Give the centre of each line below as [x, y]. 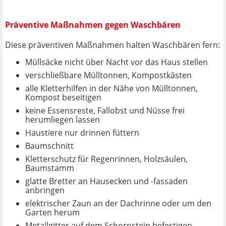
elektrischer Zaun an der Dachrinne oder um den [118, 203]
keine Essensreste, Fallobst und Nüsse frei [105, 110]
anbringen [45, 190]
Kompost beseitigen [63, 97]
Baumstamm [50, 168]
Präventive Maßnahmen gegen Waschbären [93, 25]
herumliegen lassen [63, 119]
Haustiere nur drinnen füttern [82, 132]
